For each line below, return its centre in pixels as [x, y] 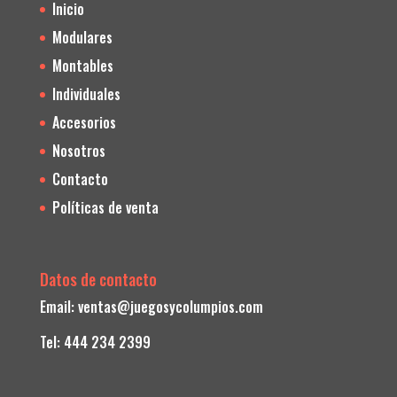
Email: [58, 306]
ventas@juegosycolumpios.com [170, 306]
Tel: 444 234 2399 [95, 342]
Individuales [86, 93]
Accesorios [84, 122]
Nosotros [78, 150]
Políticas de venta [105, 207]
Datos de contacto [98, 279]
